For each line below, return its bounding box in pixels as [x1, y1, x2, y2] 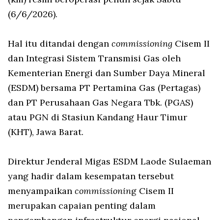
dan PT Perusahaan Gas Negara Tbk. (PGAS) [8, 97, 193, 109]
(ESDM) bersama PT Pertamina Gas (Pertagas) [8, 82, 200, 94]
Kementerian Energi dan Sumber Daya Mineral [8, 67, 205, 79]
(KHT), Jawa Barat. [8, 126, 86, 138]
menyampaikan [8, 185, 75, 197]
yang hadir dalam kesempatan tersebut [8, 170, 174, 182]
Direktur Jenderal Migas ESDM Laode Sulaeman [8, 156, 211, 167]
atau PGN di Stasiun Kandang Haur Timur [8, 111, 187, 123]
